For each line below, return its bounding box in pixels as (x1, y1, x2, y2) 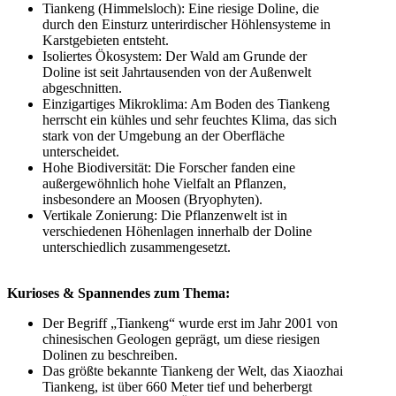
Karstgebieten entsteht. (42, 32, 169, 48)
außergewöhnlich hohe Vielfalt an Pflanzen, (42, 175, 286, 191)
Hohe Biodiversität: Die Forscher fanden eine (42, 159, 295, 175)
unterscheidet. (42, 143, 119, 159)
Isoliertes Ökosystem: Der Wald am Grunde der (42, 48, 307, 64)
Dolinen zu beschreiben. (42, 346, 178, 362)
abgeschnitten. (42, 80, 122, 95)
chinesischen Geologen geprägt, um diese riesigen (42, 331, 320, 346)
